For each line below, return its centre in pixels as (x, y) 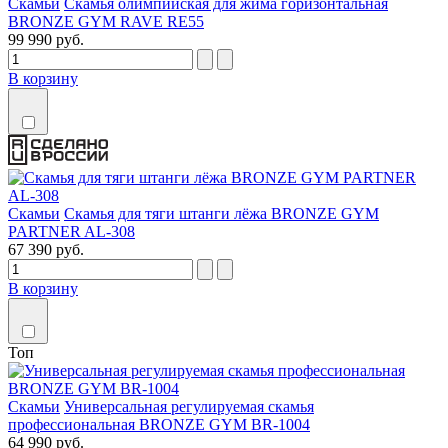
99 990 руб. (46, 39)
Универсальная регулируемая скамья (189, 407)
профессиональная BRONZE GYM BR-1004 (159, 425)
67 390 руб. (46, 249)
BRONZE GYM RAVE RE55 (106, 21)
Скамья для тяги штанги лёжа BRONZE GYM (221, 213)
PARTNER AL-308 (71, 231)
